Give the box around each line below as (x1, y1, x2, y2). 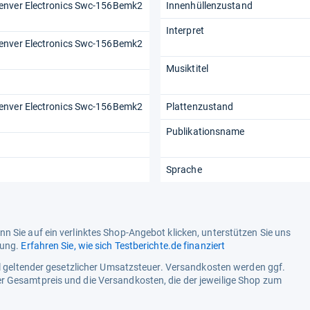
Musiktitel (166, 63, 208, 75)
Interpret (166, 25, 204, 37)
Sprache (166, 164, 202, 176)
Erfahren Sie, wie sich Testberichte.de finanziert (21, 240, 226, 252)
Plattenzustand (166, 101, 234, 113)
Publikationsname (166, 126, 245, 138)
